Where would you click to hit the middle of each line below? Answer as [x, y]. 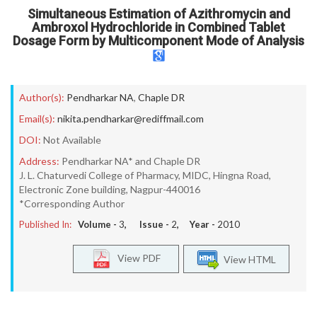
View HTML [248, 259]
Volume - [98, 224]
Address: [39, 161]
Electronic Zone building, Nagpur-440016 [110, 189]
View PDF [136, 258]
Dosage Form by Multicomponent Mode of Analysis [158, 41]
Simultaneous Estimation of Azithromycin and [158, 14]
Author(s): [42, 97]
